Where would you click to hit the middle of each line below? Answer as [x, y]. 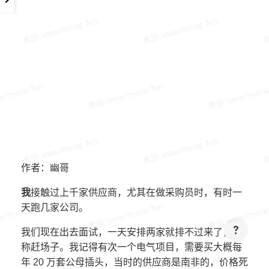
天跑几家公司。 [55, 207]
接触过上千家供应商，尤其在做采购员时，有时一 [136, 192]
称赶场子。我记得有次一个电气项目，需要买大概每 [131, 247]
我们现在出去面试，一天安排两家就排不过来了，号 [131, 232]
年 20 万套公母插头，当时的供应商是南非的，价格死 [134, 262]
